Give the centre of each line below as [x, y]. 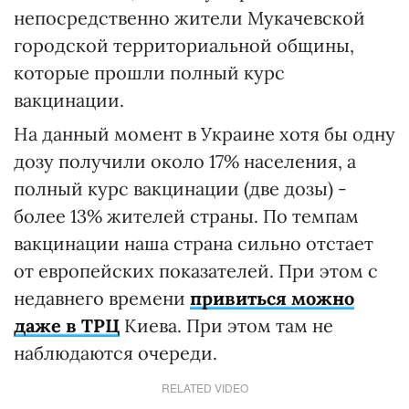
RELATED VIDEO [204, 388]
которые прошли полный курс [149, 73]
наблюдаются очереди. [115, 353]
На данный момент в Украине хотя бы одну [204, 134]
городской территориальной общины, [184, 46]
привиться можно [272, 299]
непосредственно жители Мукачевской [189, 18]
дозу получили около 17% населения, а [185, 162]
